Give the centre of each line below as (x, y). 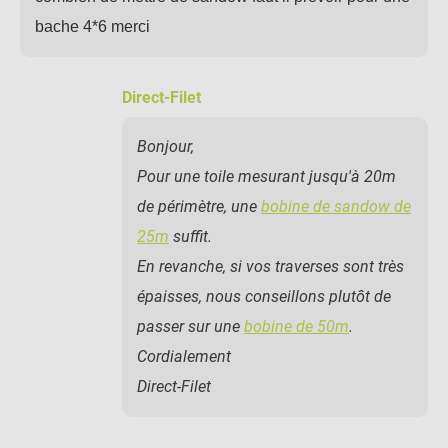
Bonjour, (165, 146)
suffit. (190, 236)
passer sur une (190, 326)
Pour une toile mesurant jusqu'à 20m (266, 176)
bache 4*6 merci (92, 26)
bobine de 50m (296, 326)
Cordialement (184, 356)
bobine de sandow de (336, 206)
